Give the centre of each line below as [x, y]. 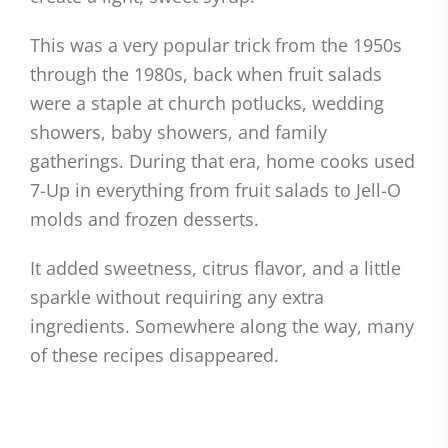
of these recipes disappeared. [154, 355]
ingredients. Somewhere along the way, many [222, 326]
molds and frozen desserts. [144, 219]
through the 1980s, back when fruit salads [206, 74]
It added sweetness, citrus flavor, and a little [215, 268]
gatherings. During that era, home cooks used [222, 161]
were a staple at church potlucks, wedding [207, 103]
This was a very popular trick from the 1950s [216, 45]
